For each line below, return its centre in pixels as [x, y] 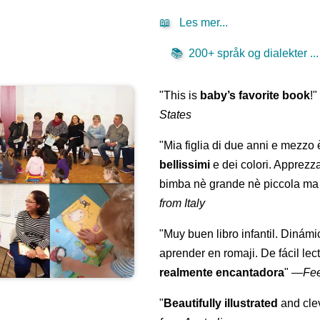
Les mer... [204, 23]
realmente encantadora [222, 273]
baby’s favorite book [255, 96]
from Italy [182, 204]
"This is [180, 96]
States [176, 115]
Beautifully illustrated [221, 304]
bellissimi [185, 165]
